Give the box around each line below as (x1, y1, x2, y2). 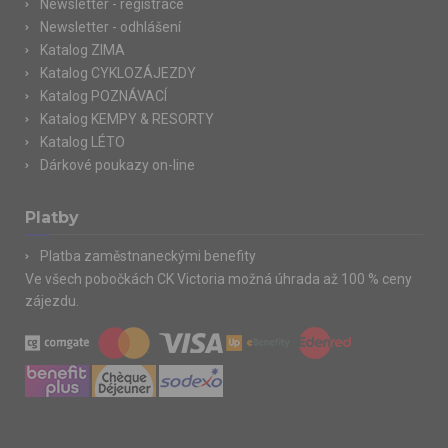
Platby (25, 208, 79, 227)
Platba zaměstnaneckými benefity (40, 248, 256, 264)
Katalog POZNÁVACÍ (40, 88, 167, 104)
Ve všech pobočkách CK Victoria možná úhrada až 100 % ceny (25, 271, 412, 287)
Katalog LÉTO (40, 134, 125, 150)
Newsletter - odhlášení (40, 19, 181, 35)
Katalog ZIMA (40, 42, 125, 58)
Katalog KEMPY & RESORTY (40, 111, 214, 127)
